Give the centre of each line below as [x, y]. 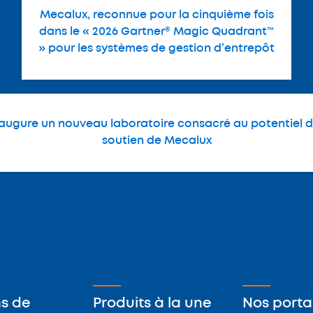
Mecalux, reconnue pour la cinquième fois [156, 15]
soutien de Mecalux [156, 140]
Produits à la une [153, 303]
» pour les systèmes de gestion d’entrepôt [156, 48]
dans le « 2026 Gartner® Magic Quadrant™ [156, 31]
